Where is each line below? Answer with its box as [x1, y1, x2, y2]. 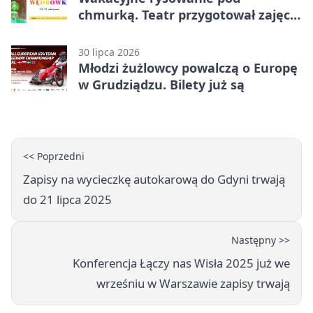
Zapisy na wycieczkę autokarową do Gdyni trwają [23, 171, 285, 188]
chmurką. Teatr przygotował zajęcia [78, 6, 301, 24]
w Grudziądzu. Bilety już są [78, 76, 245, 94]
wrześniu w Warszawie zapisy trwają [96, 275, 290, 292]
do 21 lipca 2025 [23, 191, 112, 208]
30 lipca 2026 [78, 45, 140, 59]
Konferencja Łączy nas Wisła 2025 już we [73, 255, 290, 272]
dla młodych [78, 23, 154, 41]
